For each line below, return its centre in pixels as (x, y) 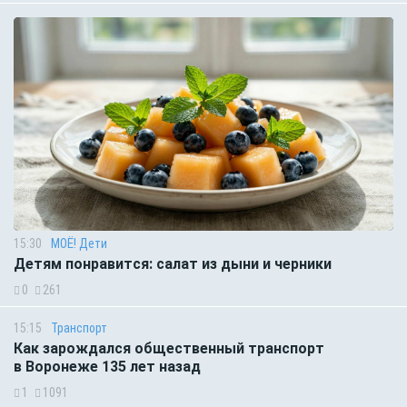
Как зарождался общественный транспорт (169, 349)
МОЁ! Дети (79, 244)
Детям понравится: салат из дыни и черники (173, 264)
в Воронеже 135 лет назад (107, 367)
